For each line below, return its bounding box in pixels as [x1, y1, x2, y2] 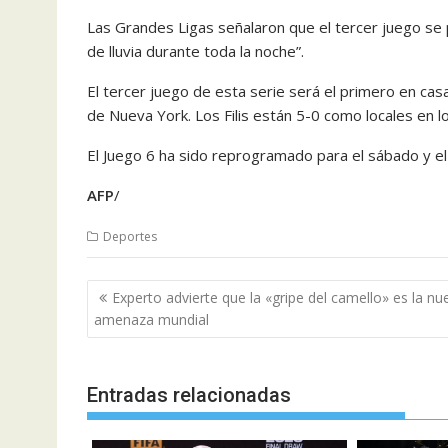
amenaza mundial [94, 310, 209, 329]
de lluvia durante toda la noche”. [87, 40, 304, 61]
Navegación [86, 278, 214, 306]
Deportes [103, 227, 157, 245]
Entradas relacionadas [87, 382, 291, 407]
